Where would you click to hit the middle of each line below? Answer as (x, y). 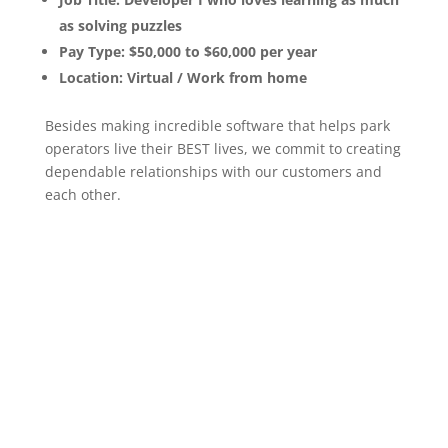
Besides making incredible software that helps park (217, 125)
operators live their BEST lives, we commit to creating (222, 148)
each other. (82, 194)
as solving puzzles (120, 25)
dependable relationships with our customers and (213, 171)
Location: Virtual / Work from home (182, 77)
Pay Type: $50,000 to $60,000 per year (187, 51)
